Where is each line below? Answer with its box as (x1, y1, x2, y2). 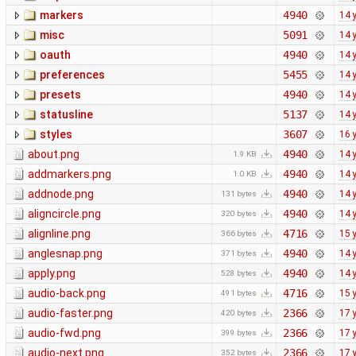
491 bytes (221, 288, 257, 298)
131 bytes (221, 189, 257, 199)
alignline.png (28, 227, 91, 241)
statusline (40, 108, 93, 122)
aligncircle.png (28, 207, 101, 221)
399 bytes (221, 328, 257, 338)
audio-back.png (28, 287, 106, 300)
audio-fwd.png (28, 327, 101, 340)
